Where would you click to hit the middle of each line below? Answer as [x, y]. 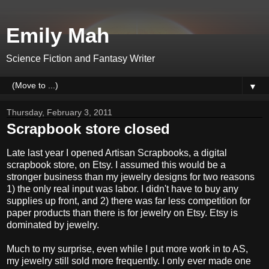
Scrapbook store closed [88, 129]
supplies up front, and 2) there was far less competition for [128, 201]
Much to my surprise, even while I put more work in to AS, [127, 249]
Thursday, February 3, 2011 [59, 112]
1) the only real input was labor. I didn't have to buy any [122, 189]
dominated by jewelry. [53, 225]
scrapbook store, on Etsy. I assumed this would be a [116, 165]
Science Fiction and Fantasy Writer [80, 59]
